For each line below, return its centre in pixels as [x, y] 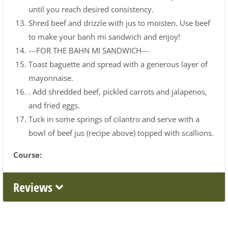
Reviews [34, 187]
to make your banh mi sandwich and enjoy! [104, 37]
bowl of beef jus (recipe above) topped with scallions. [121, 133]
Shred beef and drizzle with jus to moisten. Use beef [119, 23]
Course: [27, 155]
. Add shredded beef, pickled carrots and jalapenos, [118, 92]
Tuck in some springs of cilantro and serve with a [114, 119]
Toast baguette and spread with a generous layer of [118, 64]
